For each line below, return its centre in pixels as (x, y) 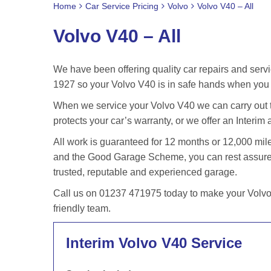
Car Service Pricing (122, 6)
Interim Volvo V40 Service (154, 243)
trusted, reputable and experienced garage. (145, 172)
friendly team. (82, 208)
